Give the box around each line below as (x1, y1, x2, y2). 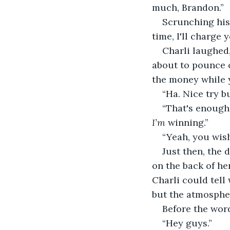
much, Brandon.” (152, 1, 226, 13)
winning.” (165, 116, 208, 128)
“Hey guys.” (162, 217, 215, 229)
